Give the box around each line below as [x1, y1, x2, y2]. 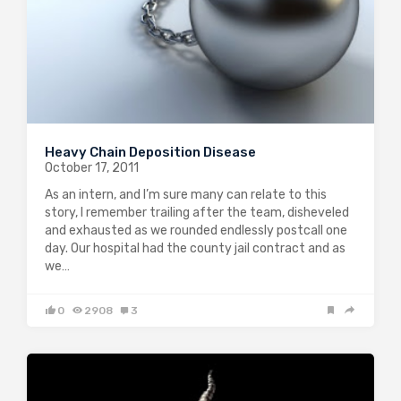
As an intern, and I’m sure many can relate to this [45, 187, 327, 203]
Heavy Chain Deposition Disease [45, 144, 256, 161]
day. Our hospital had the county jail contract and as [45, 241, 346, 257]
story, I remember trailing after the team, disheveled [45, 205, 349, 221]
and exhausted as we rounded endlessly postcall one [45, 223, 347, 239]
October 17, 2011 [45, 160, 139, 176]
